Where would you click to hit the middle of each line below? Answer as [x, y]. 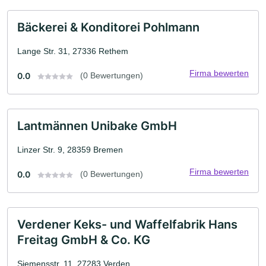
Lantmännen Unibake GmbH [97, 126]
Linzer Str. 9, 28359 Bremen [70, 150]
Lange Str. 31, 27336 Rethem [73, 51]
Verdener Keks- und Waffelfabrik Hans [127, 224]
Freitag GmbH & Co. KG [84, 240]
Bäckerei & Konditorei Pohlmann [108, 27]
